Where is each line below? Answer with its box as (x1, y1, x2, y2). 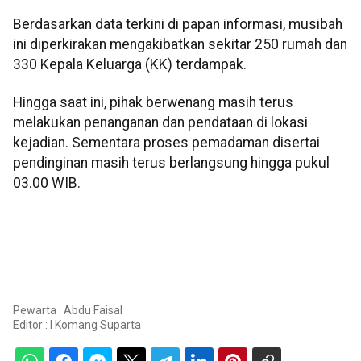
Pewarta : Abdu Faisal (13, 303, 122, 317)
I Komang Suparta (50, 317, 141, 331)
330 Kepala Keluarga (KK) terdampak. (13, 56, 247, 73)
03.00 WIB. (13, 175, 81, 191)
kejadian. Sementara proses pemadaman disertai (13, 135, 320, 151)
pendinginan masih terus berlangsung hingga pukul (13, 155, 330, 171)
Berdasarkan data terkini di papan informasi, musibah (13, 15, 342, 32)
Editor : (13, 317, 50, 331)
